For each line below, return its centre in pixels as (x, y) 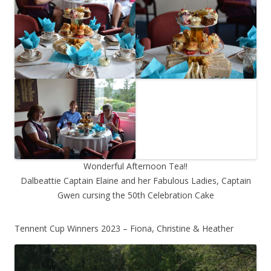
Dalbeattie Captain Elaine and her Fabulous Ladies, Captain (135, 181)
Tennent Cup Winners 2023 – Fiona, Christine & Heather (124, 229)
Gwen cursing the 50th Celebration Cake (135, 195)
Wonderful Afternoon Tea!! (135, 166)
